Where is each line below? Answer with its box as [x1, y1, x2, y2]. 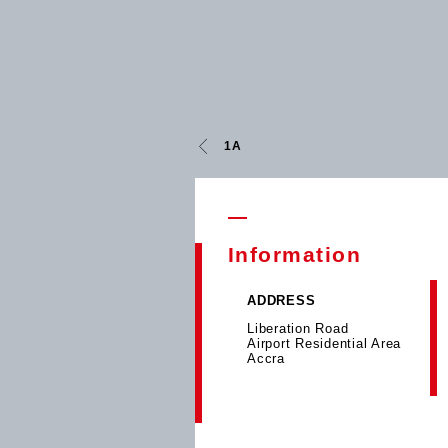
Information [227, 243, 362, 267]
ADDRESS [247, 293, 316, 308]
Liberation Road [247, 320, 349, 336]
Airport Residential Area [247, 335, 402, 351]
